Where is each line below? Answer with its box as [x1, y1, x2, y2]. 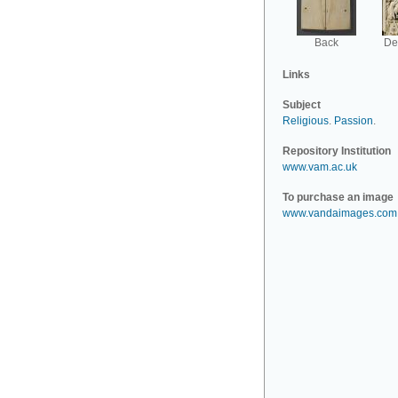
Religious [283, 115, 329, 127]
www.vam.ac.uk [283, 161, 357, 173]
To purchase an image [283, 191, 394, 203]
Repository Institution [283, 145, 391, 157]
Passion [334, 115, 373, 127]
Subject [283, 99, 321, 111]
